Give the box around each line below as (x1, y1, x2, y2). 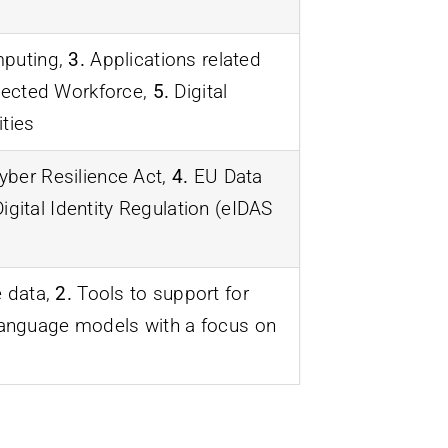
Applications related (84, 47, 261, 71)
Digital (169, 79, 228, 103)
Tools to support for (71, 281, 249, 305)
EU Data (188, 164, 263, 188)
